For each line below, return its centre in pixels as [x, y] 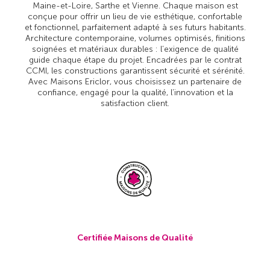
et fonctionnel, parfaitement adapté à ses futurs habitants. [135, 27]
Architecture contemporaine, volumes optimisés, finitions [135, 38]
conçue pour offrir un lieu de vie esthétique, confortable [135, 16]
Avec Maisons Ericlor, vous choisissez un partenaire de [135, 81]
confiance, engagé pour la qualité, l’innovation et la [135, 92]
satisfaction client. [135, 103]
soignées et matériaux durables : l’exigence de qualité [135, 49]
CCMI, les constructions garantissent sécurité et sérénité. [135, 71]
